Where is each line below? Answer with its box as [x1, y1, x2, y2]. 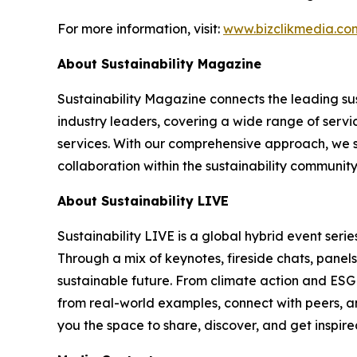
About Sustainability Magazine [57, 56, 261, 72]
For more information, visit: [57, 21, 223, 37]
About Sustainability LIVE [57, 193, 229, 209]
